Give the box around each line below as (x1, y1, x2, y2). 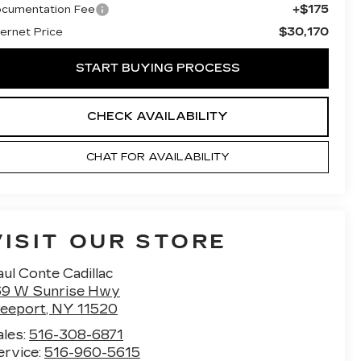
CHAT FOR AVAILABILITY (85, 150, 230, 164)
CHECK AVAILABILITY (87, 109, 228, 123)
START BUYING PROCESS (75, 60, 240, 75)
